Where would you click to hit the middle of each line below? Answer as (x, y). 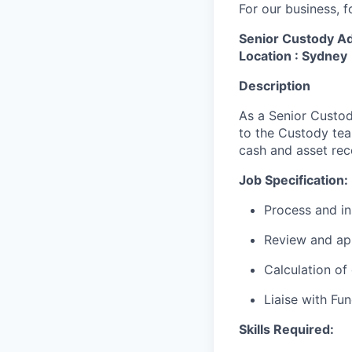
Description (275, 86)
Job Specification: (293, 180)
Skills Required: (286, 329)
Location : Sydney (293, 56)
